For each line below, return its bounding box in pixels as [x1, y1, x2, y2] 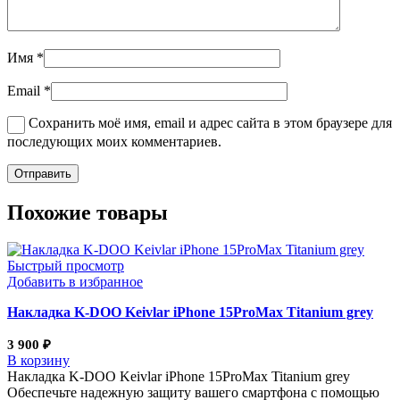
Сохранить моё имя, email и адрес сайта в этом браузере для [29, 115, 392, 131]
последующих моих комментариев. [7, 133, 221, 149]
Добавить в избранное [7, 274, 143, 290]
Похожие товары [7, 200, 168, 224]
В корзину [7, 353, 70, 369]
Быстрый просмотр [7, 258, 124, 274]
